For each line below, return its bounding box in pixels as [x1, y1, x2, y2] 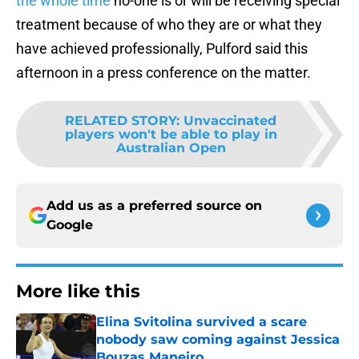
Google [46, 217, 93, 233]
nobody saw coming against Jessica [96, 332, 340, 348]
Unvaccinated [184, 113, 276, 129]
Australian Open [115, 140, 226, 156]
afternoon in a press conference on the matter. [16, 64, 311, 82]
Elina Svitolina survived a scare [96, 314, 307, 330]
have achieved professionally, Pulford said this [16, 40, 308, 58]
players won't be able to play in [64, 127, 277, 143]
